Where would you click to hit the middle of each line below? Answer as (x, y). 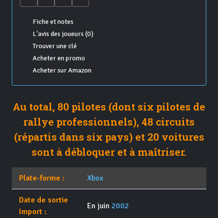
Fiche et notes (53, 22)
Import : (33, 212)
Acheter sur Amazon (62, 71)
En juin (99, 206)
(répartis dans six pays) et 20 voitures (109, 137)
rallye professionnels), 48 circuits (109, 122)
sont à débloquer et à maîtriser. (109, 152)
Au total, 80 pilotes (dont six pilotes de (109, 107)
